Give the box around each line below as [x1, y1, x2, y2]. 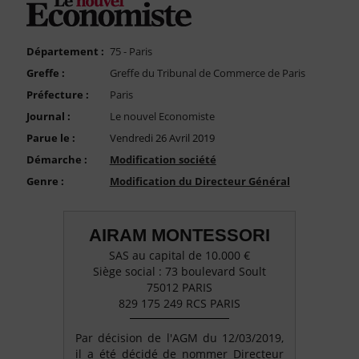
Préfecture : [26, 87, 89, 103]
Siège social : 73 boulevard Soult [93, 264, 266, 280]
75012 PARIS [147, 280, 212, 296]
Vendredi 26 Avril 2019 [109, 131, 215, 146]
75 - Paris [109, 44, 152, 59]
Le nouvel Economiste [109, 109, 215, 124]
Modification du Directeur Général [109, 174, 290, 189]
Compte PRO [7, 57, 78, 73]
